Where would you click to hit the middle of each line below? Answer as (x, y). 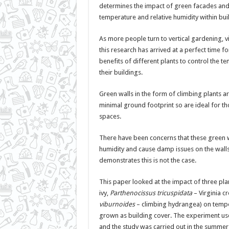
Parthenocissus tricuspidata (151, 193)
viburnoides (117, 204)
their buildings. (121, 72)
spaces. (110, 116)
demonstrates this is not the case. (147, 160)
